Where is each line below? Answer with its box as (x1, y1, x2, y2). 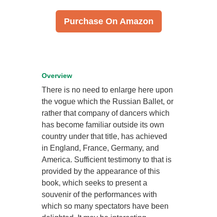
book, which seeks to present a (42, 178, 148, 187)
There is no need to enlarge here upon (42, 85, 173, 94)
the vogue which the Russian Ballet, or (42, 97, 174, 106)
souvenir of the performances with (42, 190, 157, 199)
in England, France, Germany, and (42, 143, 159, 152)
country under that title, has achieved (42, 132, 168, 140)
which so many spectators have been (42, 201, 169, 210)
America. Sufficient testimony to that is (42, 155, 172, 164)
